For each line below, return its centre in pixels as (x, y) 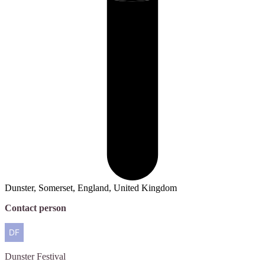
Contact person (35, 208)
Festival (51, 256)
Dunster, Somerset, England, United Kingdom (91, 188)
